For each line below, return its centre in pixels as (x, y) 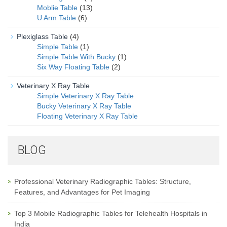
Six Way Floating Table (73, 67)
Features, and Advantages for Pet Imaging (82, 192)
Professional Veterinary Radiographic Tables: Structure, (103, 181)
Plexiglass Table (42, 36)
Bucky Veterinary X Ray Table (84, 106)
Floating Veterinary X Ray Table (87, 116)
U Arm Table (56, 18)
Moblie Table (57, 8)
